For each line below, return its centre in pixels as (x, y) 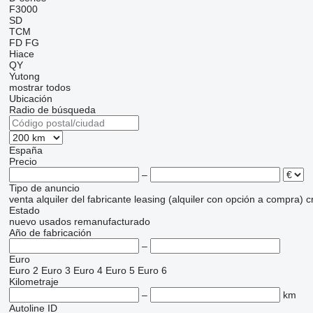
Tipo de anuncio (44, 188)
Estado (24, 211)
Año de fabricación (50, 233)
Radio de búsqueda (52, 110)
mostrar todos (39, 88)
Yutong (24, 77)
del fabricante (101, 199)
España (26, 151)
